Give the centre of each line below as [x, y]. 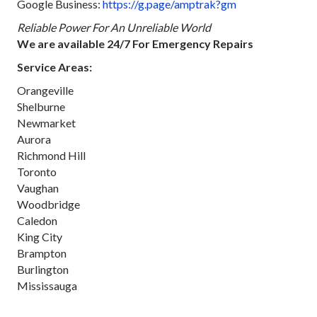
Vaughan [38, 188]
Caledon [37, 221]
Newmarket [46, 123]
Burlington [43, 270]
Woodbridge [48, 204]
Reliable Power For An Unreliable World [114, 28]
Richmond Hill [51, 156]
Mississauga [47, 286]
